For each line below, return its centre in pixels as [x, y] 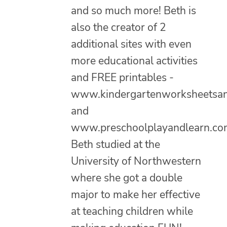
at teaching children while [132, 211]
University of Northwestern [136, 161]
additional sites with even [131, 44]
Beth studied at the [116, 144]
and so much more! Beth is [134, 10]
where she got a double [127, 178]
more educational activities [134, 61]
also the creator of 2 [119, 27]
